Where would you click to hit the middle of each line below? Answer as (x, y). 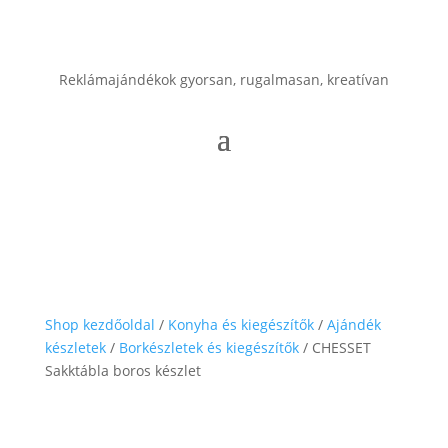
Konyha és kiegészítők (240, 325)
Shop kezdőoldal (99, 325)
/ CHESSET (334, 348)
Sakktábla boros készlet (122, 371)
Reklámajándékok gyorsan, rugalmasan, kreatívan (223, 80)
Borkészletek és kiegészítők (208, 348)
